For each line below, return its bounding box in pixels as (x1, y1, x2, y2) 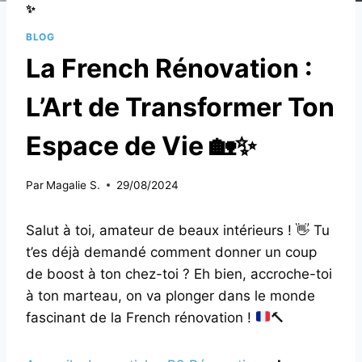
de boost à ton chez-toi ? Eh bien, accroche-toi (26, 265, 332, 282)
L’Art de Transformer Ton (26, 90, 335, 123)
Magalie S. (46, 178, 101, 192)
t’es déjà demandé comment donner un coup (26, 243, 317, 260)
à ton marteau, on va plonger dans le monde (26, 287, 315, 304)
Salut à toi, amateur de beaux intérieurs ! (26, 221, 296, 238)
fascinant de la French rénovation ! (26, 309, 255, 326)
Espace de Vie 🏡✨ (26, 129, 256, 162)
